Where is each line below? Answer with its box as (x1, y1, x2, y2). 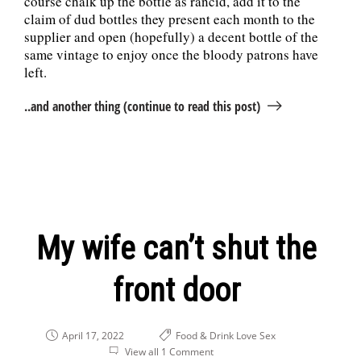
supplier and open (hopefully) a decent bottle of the (24, 27, 318, 47)
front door (113, 272, 240, 310)
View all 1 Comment (125, 345, 214, 359)
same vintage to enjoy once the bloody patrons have (24, 45, 318, 64)
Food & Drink (175, 329, 234, 343)
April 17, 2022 (59, 329, 124, 343)
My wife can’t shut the (36, 230, 317, 268)
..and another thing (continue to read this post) (24, 98, 260, 116)
